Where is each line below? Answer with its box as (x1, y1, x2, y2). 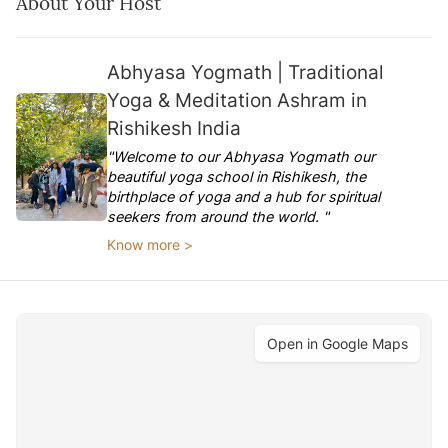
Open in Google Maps (267, 335, 408, 352)
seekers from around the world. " (107, 208, 330, 225)
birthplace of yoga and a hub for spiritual (107, 188, 381, 205)
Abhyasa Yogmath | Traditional (107, 60, 385, 84)
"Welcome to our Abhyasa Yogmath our (107, 148, 376, 165)
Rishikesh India (107, 116, 242, 140)
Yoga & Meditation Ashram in (107, 88, 368, 112)
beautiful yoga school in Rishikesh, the (107, 168, 367, 185)
